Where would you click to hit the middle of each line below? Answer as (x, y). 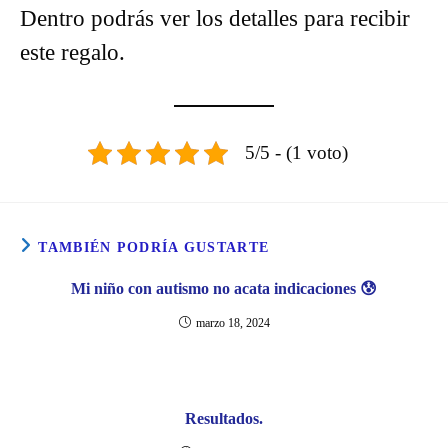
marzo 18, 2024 (232, 322)
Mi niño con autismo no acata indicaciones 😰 (224, 288)
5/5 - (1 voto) (296, 152)
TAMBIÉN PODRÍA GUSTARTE (154, 247)
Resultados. (224, 418)
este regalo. (75, 52)
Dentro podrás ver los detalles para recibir (215, 18)
